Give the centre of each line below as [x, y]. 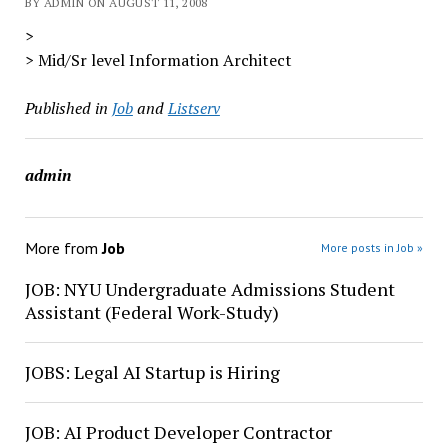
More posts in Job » [372, 247]
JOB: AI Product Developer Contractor [178, 432]
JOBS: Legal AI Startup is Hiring [152, 372]
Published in [66, 108]
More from [63, 248]
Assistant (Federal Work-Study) [151, 312]
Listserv [193, 108]
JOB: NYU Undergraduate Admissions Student [209, 289]
